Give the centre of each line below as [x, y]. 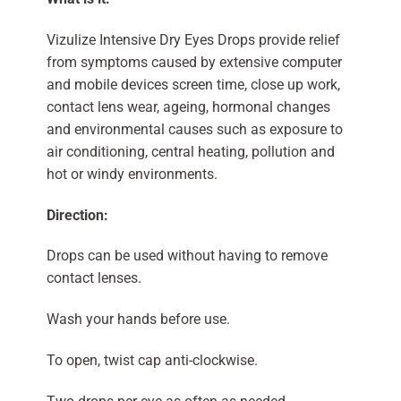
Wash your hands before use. [138, 320]
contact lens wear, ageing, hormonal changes [188, 107]
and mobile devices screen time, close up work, [193, 84]
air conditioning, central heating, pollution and [190, 151]
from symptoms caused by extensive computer [194, 62]
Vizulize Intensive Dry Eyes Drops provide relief [193, 39]
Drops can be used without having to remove [187, 256]
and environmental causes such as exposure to [194, 129]
